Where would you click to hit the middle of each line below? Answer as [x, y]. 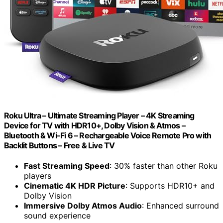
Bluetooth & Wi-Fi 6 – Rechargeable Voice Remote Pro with [108, 135]
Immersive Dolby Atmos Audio [83, 205]
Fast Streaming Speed [67, 166]
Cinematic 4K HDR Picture [75, 185]
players [38, 175]
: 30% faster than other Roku [164, 166]
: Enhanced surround [180, 205]
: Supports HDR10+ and [170, 185]
